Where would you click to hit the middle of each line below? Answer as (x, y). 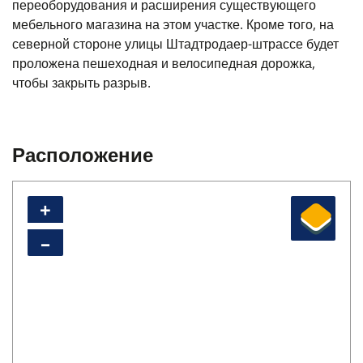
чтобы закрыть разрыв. (81, 83)
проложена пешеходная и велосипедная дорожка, (164, 63)
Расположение (83, 154)
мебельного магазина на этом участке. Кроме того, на (173, 24)
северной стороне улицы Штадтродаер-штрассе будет (175, 44)
